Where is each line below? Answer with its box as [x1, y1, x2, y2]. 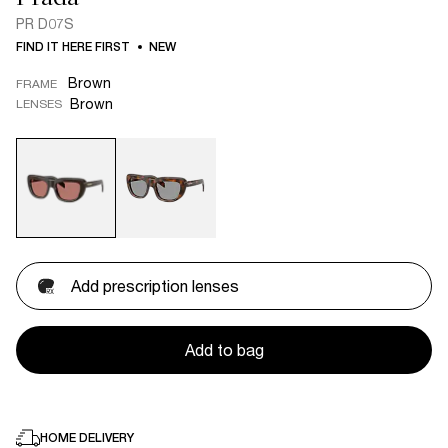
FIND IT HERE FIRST [16, 40, 130, 54]
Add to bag [184, 340, 264, 359]
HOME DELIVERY [40, 431, 134, 445]
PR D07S [16, 15, 74, 32]
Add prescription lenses [71, 276, 239, 295]
